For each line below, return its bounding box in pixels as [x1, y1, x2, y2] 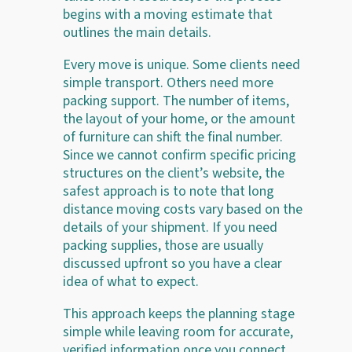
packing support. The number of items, [63, 90, 289, 111]
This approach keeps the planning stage [63, 303, 295, 324]
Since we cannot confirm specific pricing [63, 145, 296, 165]
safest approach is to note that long [63, 181, 274, 201]
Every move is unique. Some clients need [63, 54, 300, 75]
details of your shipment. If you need [63, 217, 277, 237]
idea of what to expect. [63, 271, 199, 291]
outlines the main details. [63, 22, 211, 42]
